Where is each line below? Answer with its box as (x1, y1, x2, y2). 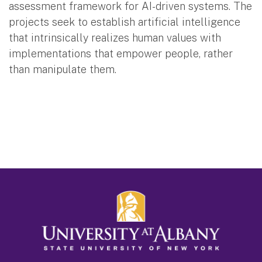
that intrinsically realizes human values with (9, 31, 221, 44)
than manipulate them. (9, 63, 118, 75)
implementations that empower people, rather (9, 47, 233, 60)
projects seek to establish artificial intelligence (9, 15, 240, 28)
